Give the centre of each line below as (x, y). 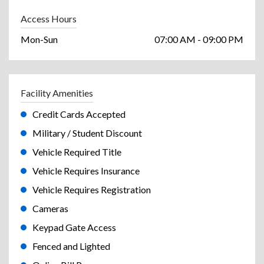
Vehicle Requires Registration (92, 190)
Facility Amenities (57, 93)
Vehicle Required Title (77, 152)
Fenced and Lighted (71, 246)
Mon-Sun (39, 39)
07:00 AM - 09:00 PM (199, 39)
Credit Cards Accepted (79, 114)
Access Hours (49, 19)
